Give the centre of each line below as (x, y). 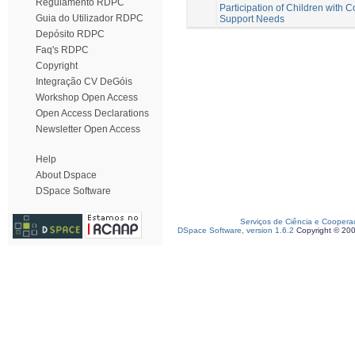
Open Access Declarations (92, 113)
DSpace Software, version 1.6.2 (236, 230)
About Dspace (66, 175)
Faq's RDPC (62, 50)
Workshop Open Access (87, 97)
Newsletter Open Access (88, 129)
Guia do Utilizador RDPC (90, 18)
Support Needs (252, 19)
